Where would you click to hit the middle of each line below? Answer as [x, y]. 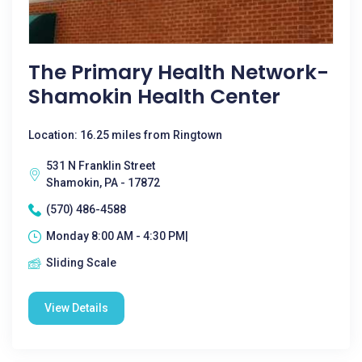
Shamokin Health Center [154, 97]
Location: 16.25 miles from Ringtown [125, 135]
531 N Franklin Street [101, 166]
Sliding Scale [81, 263]
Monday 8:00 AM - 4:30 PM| [117, 236]
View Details [76, 308]
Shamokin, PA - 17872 [103, 183]
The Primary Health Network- [179, 72]
